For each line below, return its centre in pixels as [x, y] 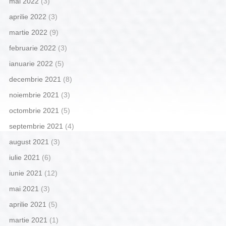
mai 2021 [24, 188]
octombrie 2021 [34, 110]
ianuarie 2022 [31, 63]
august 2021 [29, 142]
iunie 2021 [25, 173]
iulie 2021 [24, 157]
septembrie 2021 [36, 126]
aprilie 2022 [27, 16]
